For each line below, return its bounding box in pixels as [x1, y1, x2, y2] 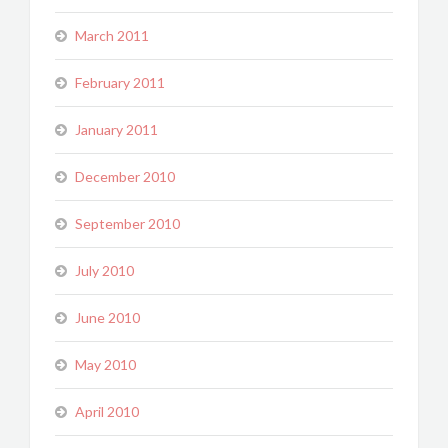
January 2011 [75, 121, 158, 138]
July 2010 [75, 262, 134, 279]
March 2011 [75, 27, 149, 44]
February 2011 [75, 74, 165, 91]
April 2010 [75, 403, 139, 420]
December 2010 [75, 168, 175, 185]
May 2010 [75, 356, 136, 373]
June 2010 [75, 309, 140, 326]
